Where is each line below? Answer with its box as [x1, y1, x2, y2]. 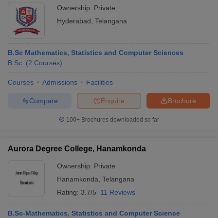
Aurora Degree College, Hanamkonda [8, 145, 146, 153]
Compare [29, 96, 58, 105]
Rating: [57, 188, 81, 196]
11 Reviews [100, 188, 135, 196]
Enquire [101, 96, 125, 105]
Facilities [86, 78, 113, 86]
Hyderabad [57, 17, 91, 25]
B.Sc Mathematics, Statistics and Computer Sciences [8, 49, 183, 56]
